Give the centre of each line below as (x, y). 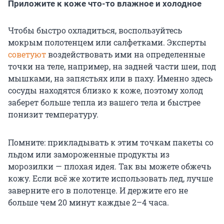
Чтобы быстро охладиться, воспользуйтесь (95, 30)
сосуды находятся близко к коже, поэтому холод (105, 90)
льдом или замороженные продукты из (89, 154)
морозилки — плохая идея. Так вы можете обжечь (109, 166)
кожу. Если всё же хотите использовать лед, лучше (110, 178)
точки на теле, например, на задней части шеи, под (112, 66)
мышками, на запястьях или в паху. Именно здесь (110, 78)
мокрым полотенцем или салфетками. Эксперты (107, 42)
